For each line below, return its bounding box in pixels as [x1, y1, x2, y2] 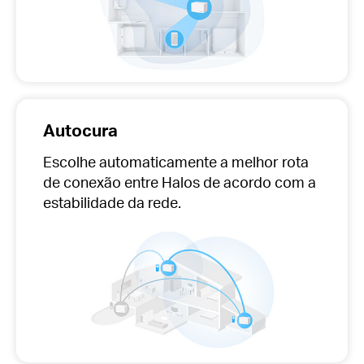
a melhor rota [216, 152, 309, 171]
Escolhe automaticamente [42, 152, 217, 171]
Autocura [42, 118, 118, 141]
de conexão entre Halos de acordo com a [42, 172, 316, 192]
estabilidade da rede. [42, 193, 181, 212]
